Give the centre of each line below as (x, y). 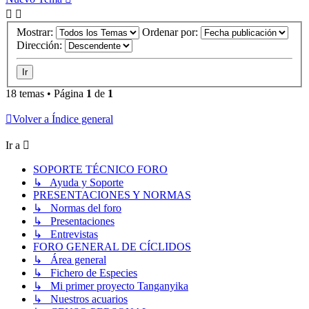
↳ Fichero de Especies (85, 273)
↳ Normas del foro (77, 208)
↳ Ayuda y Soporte (78, 183)
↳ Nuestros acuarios (80, 299)
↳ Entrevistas (66, 235)
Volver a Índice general (63, 119)
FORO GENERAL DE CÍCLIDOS (112, 247)
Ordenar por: (171, 32)
